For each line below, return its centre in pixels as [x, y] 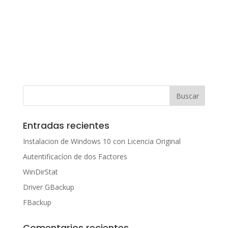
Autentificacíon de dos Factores [75, 157]
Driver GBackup [48, 187]
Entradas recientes [66, 126]
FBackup [37, 203]
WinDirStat [40, 172]
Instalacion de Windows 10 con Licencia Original [102, 141]
